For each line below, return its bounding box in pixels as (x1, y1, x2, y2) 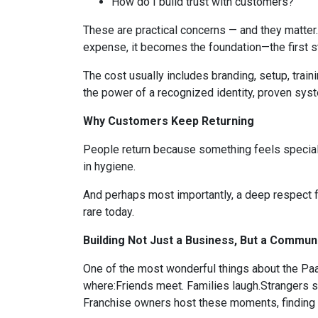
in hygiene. (83, 159, 136, 173)
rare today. (83, 204, 134, 219)
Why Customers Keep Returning (83, 114, 254, 128)
